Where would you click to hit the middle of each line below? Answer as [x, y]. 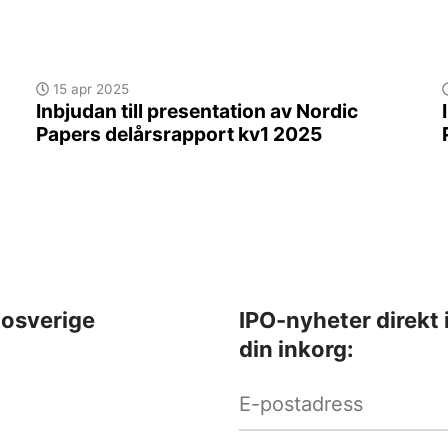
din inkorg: [296, 349]
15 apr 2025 [89, 89]
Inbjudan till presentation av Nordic [196, 111]
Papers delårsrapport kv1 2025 [178, 134]
